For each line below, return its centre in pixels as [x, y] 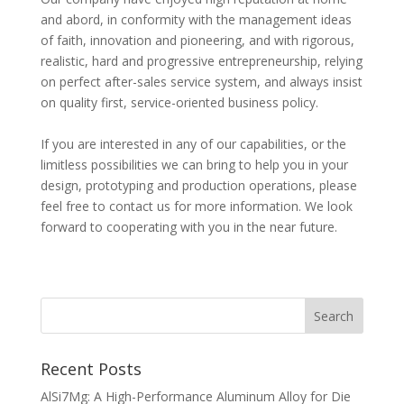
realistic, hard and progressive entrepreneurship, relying [201, 61]
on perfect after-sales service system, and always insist [201, 82]
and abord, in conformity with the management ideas [196, 19]
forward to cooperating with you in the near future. [188, 227]
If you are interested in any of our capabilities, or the [193, 144]
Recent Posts [91, 369]
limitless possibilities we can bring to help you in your [194, 165]
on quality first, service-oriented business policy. [181, 102]
